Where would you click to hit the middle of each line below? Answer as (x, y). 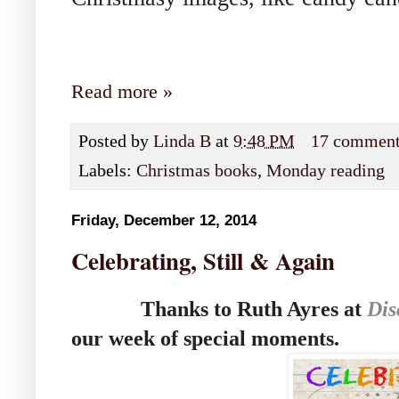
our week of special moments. (205, 339)
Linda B (182, 141)
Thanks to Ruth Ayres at (219, 309)
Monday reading (326, 171)
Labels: (107, 171)
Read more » (122, 91)
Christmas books (197, 171)
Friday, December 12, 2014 (164, 221)
